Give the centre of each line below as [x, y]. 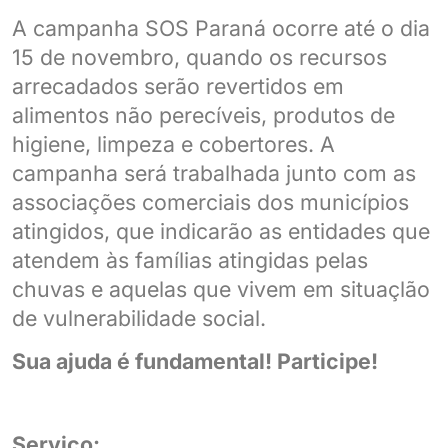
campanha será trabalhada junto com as [214, 172]
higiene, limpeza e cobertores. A [173, 143]
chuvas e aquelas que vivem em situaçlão [221, 288]
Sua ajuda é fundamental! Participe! [195, 361]
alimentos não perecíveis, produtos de [203, 114]
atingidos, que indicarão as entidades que [221, 230]
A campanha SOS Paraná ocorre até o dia [221, 27]
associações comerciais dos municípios [210, 201]
